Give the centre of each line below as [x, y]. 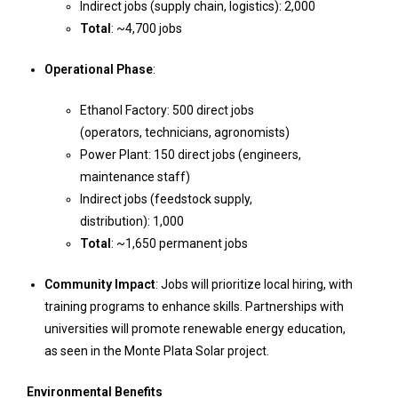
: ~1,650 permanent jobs [179, 243]
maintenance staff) [135, 177]
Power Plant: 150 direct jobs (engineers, [191, 155]
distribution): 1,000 [132, 221]
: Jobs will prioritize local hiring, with [254, 284]
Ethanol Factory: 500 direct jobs [167, 110]
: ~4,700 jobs [147, 28]
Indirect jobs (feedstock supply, [166, 199]
